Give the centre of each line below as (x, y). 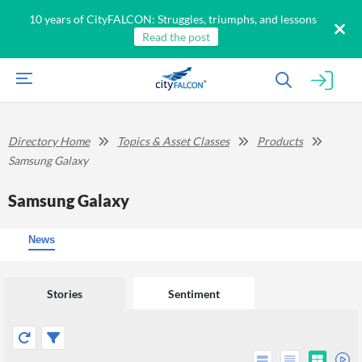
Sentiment (194, 293)
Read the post (176, 37)
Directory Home (49, 141)
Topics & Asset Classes (173, 141)
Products (280, 141)
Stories (65, 293)
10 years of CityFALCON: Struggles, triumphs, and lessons (173, 19)
